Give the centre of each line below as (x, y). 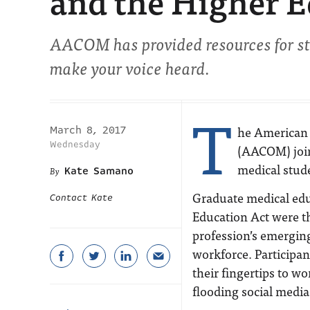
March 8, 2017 (88, 130)
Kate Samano (99, 171)
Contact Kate (81, 198)
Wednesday (75, 144)
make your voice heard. (130, 67)
